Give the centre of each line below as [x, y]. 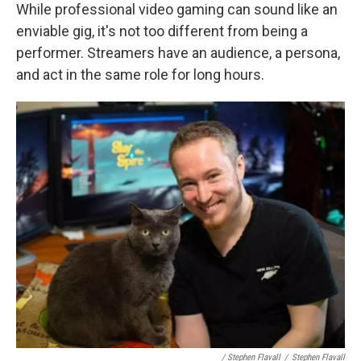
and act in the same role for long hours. [140, 75]
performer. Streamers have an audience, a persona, [178, 53]
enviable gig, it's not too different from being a [162, 31]
